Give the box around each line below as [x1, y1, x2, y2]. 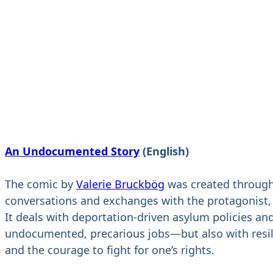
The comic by [5, 177, 76, 192]
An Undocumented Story [5, 144, 140, 159]
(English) [140, 144, 189, 159]
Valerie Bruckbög [76, 177, 165, 192]
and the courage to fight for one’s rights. [5, 243, 214, 258]
